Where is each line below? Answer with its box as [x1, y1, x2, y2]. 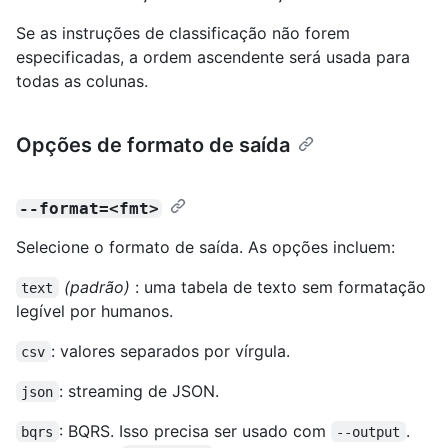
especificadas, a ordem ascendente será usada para [16, 46, 410, 67]
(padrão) [63, 276, 130, 297]
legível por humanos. [16, 300, 173, 321]
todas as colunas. [16, 70, 148, 91]
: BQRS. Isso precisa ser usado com [58, 420, 331, 441]
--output [336, 423, 401, 440]
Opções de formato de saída [16, 132, 290, 157]
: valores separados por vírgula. [50, 340, 290, 361]
